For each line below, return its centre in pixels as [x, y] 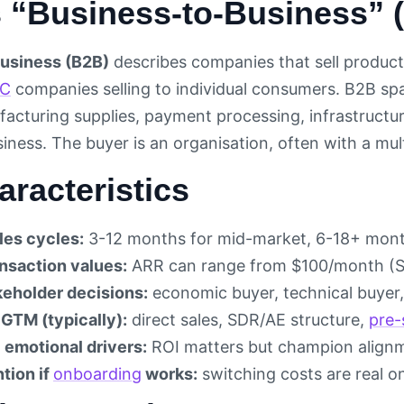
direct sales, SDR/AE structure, [248, 320]
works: [170, 374]
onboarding [97, 374]
